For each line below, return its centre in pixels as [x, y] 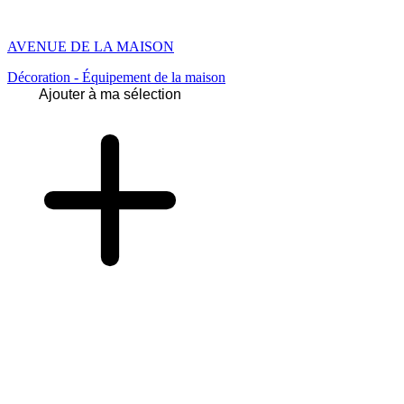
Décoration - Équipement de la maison [116, 78]
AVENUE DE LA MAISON [91, 47]
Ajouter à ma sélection [110, 95]
